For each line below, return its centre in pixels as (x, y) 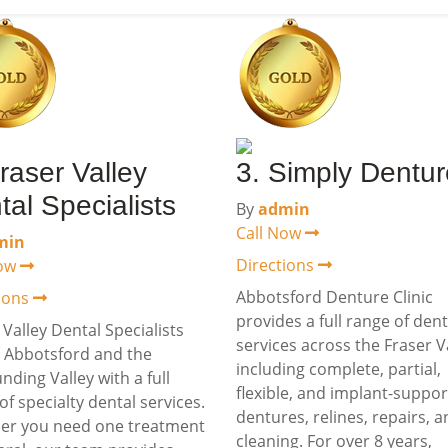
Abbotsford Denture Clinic (334, 297)
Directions (277, 265)
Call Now (270, 233)
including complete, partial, (338, 369)
